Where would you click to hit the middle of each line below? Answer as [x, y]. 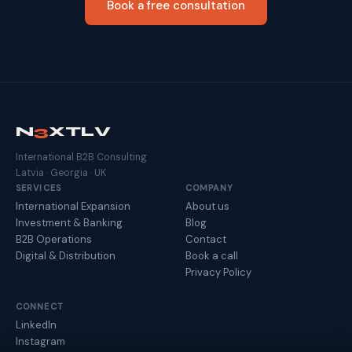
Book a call [212, 256]
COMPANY [209, 188]
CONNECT [40, 307]
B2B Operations [54, 240]
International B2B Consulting [81, 158]
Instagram [40, 342]
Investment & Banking [69, 223]
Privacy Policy [218, 273]
